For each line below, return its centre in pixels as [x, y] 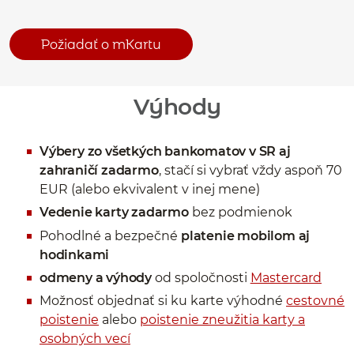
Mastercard [286, 277]
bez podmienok [240, 213]
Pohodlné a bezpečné [110, 235]
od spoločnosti [202, 277]
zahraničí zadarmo [99, 170]
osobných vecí [85, 339]
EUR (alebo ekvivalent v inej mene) [150, 189]
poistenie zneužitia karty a [222, 320]
